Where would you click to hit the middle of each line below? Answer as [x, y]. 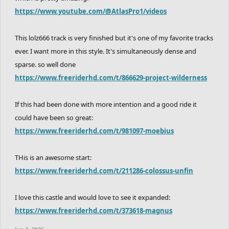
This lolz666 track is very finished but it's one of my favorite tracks [114, 38]
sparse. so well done [45, 64]
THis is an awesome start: [53, 157]
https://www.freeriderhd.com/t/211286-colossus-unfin [104, 170]
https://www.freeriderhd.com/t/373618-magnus [94, 210]
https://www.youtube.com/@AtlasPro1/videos [91, 11]
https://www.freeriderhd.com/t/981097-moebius [94, 131]
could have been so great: [54, 117]
